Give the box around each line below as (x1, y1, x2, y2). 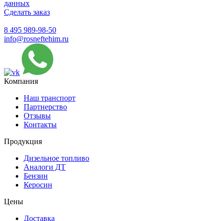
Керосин (24, 181, 52, 189)
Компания (4, 77, 38, 86)
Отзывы (24, 111, 51, 120)
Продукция (4, 137, 42, 146)
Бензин (24, 172, 48, 181)
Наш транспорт (24, 94, 75, 103)
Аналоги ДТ (24, 163, 66, 172)
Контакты (24, 120, 57, 129)
